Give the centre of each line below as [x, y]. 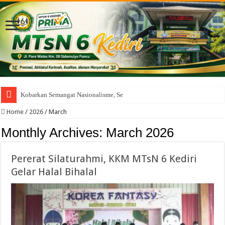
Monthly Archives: [54, 132]
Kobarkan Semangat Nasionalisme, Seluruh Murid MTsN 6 [100, 94]
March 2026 [140, 132]
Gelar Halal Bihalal [54, 172]
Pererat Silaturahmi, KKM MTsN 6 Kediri [104, 158]
